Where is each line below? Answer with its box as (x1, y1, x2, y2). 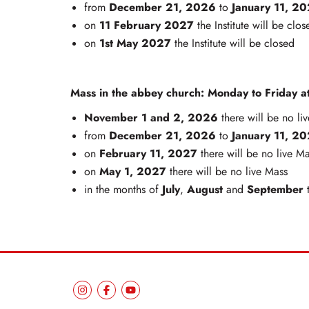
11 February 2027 (99, 17, 194, 34)
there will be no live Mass (170, 164, 288, 180)
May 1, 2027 (99, 163, 170, 180)
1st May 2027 (99, 35, 175, 52)
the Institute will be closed (175, 36, 295, 52)
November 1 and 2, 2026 (84, 110, 221, 126)
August (187, 181, 223, 198)
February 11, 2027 (99, 146, 201, 162)
